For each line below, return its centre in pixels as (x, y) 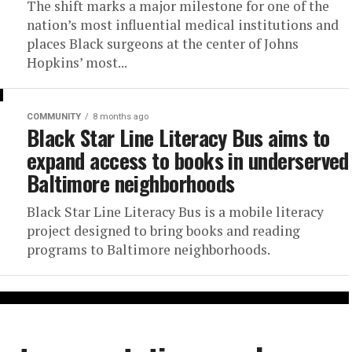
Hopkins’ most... (77, 62)
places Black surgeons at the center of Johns (163, 44)
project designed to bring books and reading (163, 231)
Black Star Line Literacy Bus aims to (178, 137)
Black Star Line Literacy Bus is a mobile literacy (175, 212)
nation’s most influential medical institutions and (183, 25)
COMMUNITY (54, 117)
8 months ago (121, 117)
